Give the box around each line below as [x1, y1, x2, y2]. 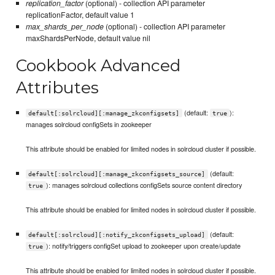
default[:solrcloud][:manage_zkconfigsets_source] [28, 170, 206, 177]
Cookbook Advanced [16, 55, 181, 76]
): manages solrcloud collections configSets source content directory [45, 179, 242, 190]
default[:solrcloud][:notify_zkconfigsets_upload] [28, 231, 206, 239]
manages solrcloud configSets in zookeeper [25, 118, 152, 129]
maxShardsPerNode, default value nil [25, 32, 150, 44]
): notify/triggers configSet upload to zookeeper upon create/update [45, 241, 241, 251]
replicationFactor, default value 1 [25, 9, 134, 20]
